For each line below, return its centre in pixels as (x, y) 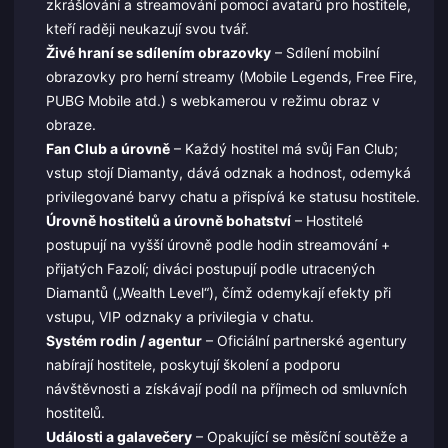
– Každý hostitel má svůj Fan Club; (283, 148)
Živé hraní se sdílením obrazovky (158, 52)
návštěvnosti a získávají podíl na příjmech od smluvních (226, 388)
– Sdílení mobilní (324, 52)
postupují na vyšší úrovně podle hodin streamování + (217, 244)
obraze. (70, 124)
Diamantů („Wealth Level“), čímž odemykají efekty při (218, 292)
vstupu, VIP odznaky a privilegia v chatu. (179, 316)
